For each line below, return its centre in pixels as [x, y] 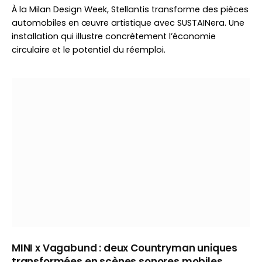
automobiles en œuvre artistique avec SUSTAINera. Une [128, 23]
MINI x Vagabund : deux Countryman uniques [125, 248]
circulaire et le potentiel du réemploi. [89, 50]
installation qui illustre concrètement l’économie [114, 36]
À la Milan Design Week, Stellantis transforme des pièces [130, 9]
